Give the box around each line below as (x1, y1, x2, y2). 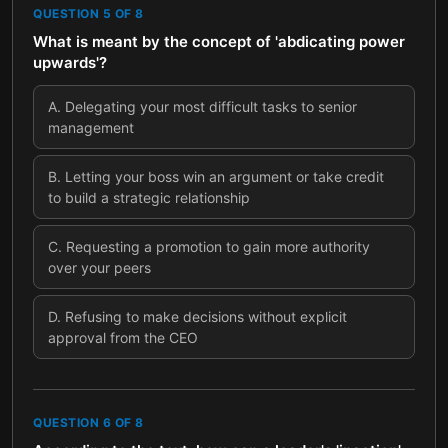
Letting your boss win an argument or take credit (65, 168, 384, 185)
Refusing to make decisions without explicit (65, 308, 347, 325)
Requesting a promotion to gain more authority (66, 238, 370, 255)
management (48, 119, 134, 136)
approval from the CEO (48, 329, 198, 346)
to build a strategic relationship (48, 189, 250, 206)
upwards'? (33, 53, 107, 72)
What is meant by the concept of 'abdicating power (33, 32, 405, 51)
